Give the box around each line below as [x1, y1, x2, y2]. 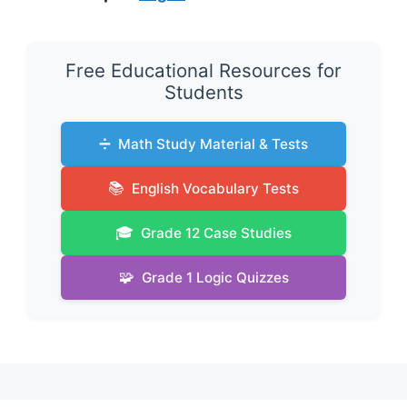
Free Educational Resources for [65, 59, 342, 82]
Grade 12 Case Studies [141, 223, 292, 242]
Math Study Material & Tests [118, 134, 308, 153]
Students [164, 81, 243, 104]
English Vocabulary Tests [132, 179, 299, 197]
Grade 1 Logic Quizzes [141, 268, 289, 286]
